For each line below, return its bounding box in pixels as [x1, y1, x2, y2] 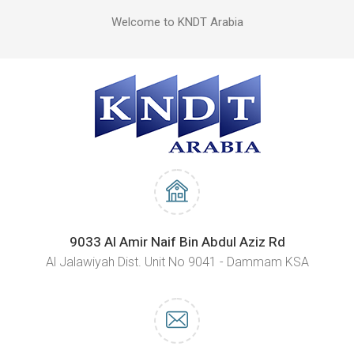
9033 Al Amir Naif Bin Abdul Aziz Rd [69, 232, 285, 252]
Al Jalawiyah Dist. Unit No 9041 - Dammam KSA [45, 254, 309, 269]
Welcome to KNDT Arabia [111, 15, 243, 29]
